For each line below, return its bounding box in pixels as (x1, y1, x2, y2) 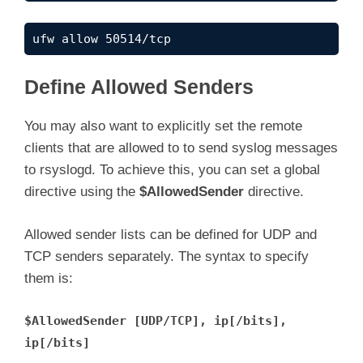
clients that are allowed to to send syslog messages (24, 140, 338, 156)
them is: (24, 270, 73, 286)
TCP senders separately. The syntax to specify (24, 248, 309, 264)
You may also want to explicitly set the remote (24, 118, 302, 135)
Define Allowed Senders (24, 76, 254, 99)
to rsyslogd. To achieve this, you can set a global (24, 162, 320, 178)
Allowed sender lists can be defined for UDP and (24, 226, 317, 242)
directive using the (24, 184, 139, 200)
